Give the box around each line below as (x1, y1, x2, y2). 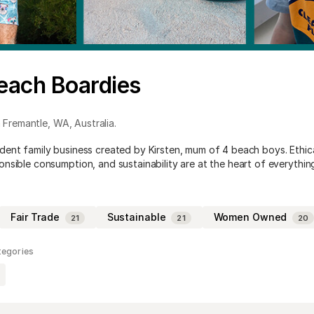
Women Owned (213, 210, 287, 223)
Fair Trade (10, 210, 60, 223)
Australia (74, 116, 115, 129)
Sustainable (107, 210, 166, 223)
